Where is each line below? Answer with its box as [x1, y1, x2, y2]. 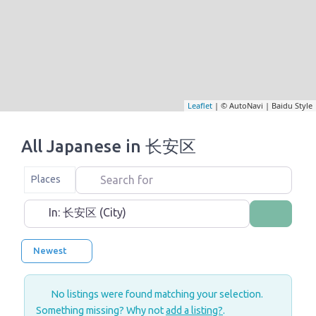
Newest [33, 245, 69, 256]
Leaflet [188, 99, 212, 111]
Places [30, 174, 61, 186]
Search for [75, 167, 128, 181]
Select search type [23, 168, 105, 180]
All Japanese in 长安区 [21, 136, 196, 156]
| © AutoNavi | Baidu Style [212, 99, 312, 111]
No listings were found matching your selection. [49, 288, 263, 300]
